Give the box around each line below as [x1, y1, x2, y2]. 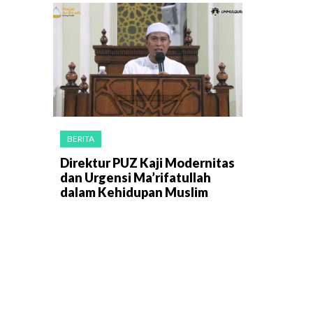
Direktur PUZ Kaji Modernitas [60, 154, 235, 170]
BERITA [67, 133, 94, 144]
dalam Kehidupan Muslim [60, 184, 208, 200]
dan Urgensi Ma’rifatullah [60, 169, 211, 185]
